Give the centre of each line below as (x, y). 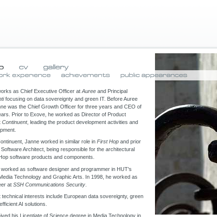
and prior (130, 142)
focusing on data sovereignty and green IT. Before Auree (71, 99)
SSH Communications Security (49, 184)
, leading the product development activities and (83, 122)
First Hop (108, 142)
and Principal (112, 91)
